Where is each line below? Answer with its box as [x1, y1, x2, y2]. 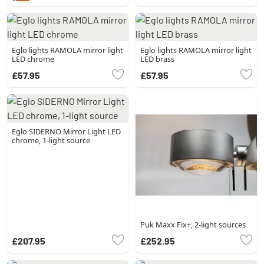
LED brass [140, 54, 174, 65]
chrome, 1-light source [12, 135, 90, 146]
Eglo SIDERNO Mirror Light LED [12, 126, 121, 137]
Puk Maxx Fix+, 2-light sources [140, 219, 246, 230]
